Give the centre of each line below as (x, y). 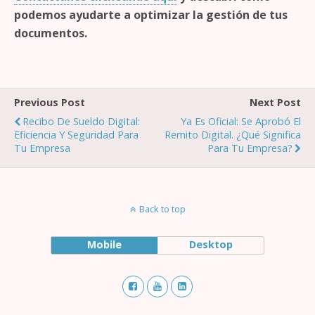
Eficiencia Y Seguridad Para (76, 135)
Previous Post (50, 102)
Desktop (211, 244)
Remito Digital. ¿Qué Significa (233, 135)
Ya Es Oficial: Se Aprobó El (241, 121)
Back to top (162, 209)
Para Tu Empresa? (250, 148)
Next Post (275, 102)
